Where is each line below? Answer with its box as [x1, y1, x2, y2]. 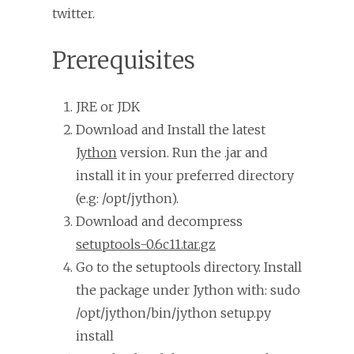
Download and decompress [76, 213, 243, 229]
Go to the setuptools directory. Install [76, 258, 302, 275]
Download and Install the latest [76, 121, 265, 137]
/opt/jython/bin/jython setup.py [76, 304, 271, 321]
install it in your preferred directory [76, 167, 294, 183]
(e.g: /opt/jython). [76, 190, 179, 206]
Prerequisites [52, 45, 195, 75]
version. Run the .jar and [117, 144, 268, 160]
